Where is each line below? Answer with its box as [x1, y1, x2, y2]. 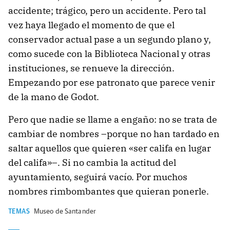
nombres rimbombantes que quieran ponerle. [8, 185, 209, 197]
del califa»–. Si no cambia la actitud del [8, 157, 176, 168]
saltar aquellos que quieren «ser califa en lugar [8, 142, 211, 154]
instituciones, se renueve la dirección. [8, 62, 175, 74]
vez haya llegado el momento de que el [8, 19, 175, 31]
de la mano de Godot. [8, 91, 99, 103]
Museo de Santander [33, 208, 97, 215]
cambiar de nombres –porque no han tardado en [8, 128, 220, 140]
